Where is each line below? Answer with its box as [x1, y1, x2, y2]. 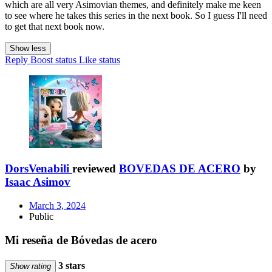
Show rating [10, 261, 51, 271]
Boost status [30, 55, 76, 66]
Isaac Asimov [5, 175, 70, 189]
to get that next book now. [5, 21, 104, 32]
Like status [79, 55, 120, 66]
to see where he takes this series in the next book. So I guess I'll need [5, 10, 267, 21]
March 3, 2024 [29, 200, 86, 211]
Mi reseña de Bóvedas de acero [5, 233, 157, 246]
